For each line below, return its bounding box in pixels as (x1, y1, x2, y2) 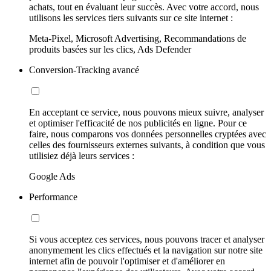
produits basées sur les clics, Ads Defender (29, 44, 191, 55)
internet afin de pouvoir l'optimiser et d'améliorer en (29, 256, 225, 267)
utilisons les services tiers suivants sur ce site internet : (29, 13, 233, 24)
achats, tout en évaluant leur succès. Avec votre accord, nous (29, 2, 259, 13)
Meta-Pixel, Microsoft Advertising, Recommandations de (29, 33, 246, 44)
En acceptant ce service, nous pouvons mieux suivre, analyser (29, 107, 264, 118)
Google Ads (29, 171, 75, 182)
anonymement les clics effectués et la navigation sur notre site (29, 245, 263, 256)
